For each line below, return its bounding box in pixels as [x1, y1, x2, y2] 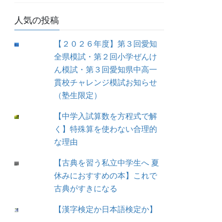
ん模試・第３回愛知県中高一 [54, 65, 158, 74]
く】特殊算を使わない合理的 [54, 125, 158, 134]
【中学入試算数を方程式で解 [54, 112, 158, 121]
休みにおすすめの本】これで [54, 171, 158, 180]
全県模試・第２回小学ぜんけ [54, 53, 158, 61]
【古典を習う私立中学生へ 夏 [54, 159, 160, 167]
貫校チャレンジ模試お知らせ [54, 78, 158, 87]
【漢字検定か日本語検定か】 [54, 205, 158, 214]
